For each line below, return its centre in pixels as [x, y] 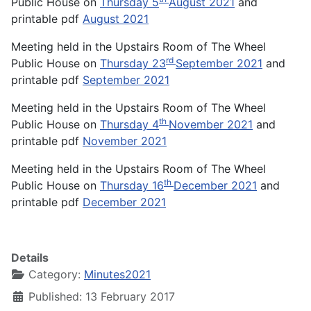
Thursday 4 [129, 125]
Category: [54, 275]
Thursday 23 [133, 64]
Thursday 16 [132, 186]
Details [30, 258]
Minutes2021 [117, 275]
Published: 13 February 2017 [102, 297]
